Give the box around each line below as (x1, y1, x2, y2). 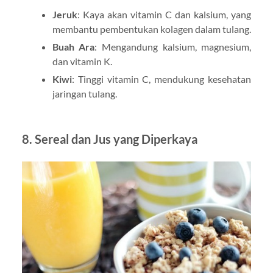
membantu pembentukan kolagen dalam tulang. (52, 23, 251, 35)
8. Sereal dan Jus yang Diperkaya (21, 131, 197, 146)
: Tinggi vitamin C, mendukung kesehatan (71, 73, 252, 85)
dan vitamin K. (52, 55, 112, 67)
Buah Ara (52, 40, 95, 52)
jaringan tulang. (52, 87, 117, 99)
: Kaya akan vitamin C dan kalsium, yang (77, 8, 252, 20)
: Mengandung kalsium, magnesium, (94, 40, 252, 52)
